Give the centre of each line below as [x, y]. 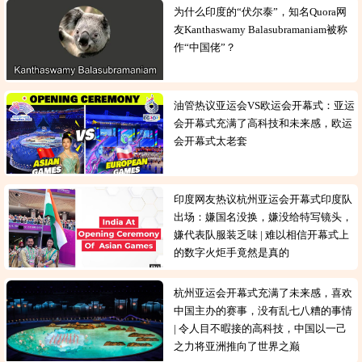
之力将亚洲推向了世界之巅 [240, 346]
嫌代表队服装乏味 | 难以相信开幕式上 [262, 235]
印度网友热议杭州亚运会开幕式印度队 [263, 199]
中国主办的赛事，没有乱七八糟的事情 [263, 311]
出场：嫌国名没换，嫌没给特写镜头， [263, 217]
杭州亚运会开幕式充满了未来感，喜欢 [263, 293]
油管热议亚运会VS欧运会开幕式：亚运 [265, 105]
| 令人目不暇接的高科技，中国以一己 [261, 328]
